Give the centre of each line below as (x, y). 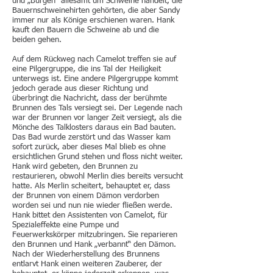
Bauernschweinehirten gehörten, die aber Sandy (96, 11)
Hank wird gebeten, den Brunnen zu (75, 167)
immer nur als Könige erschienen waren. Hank (93, 20)
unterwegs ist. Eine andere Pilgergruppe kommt (95, 79)
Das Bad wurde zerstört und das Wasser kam (91, 137)
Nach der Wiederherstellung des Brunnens (86, 254)
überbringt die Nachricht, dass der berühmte (90, 98)
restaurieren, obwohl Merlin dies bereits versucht (97, 176)
